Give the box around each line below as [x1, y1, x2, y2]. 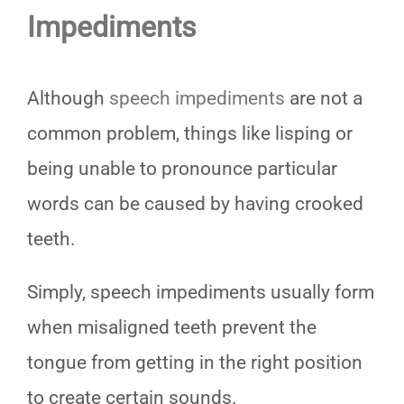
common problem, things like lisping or [27, 122, 353, 144]
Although [27, 87, 109, 109]
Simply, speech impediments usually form [27, 280, 374, 303]
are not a [285, 87, 363, 109]
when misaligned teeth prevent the [27, 316, 317, 338]
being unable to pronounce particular [27, 157, 337, 179]
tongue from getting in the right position [27, 351, 363, 373]
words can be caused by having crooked [27, 192, 363, 215]
